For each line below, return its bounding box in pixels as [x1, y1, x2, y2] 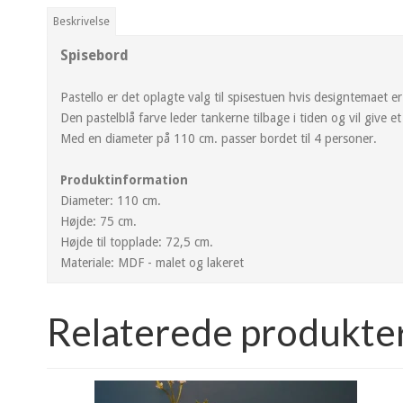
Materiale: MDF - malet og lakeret [60, 255, 244, 270]
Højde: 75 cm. [60, 213, 137, 228]
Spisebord [60, 46, 129, 64]
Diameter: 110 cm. [60, 193, 161, 208]
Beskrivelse [53, 14, 111, 28]
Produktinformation [60, 172, 188, 187]
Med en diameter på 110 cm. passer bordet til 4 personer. [60, 130, 377, 146]
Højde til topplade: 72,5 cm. [60, 234, 213, 249]
